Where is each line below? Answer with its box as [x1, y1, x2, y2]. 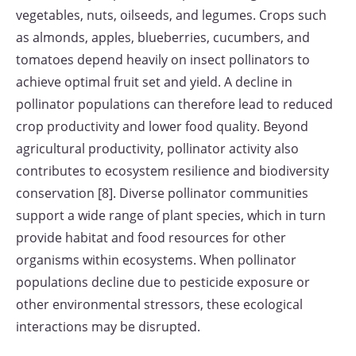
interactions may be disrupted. [16, 318, 200, 335]
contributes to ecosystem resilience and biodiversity [16, 162, 329, 180]
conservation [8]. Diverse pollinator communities [16, 184, 308, 202]
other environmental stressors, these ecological [16, 296, 303, 313]
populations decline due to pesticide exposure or [16, 273, 310, 291]
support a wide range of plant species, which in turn [16, 207, 326, 224]
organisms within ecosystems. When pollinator [16, 251, 296, 269]
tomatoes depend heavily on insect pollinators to [16, 51, 310, 68]
